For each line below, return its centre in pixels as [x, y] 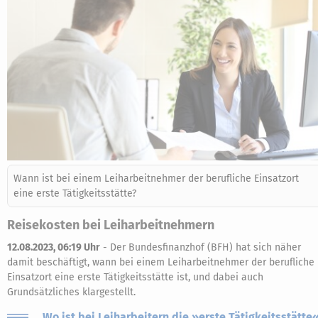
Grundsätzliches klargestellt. [71, 292]
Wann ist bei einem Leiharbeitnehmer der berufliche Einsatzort [156, 179]
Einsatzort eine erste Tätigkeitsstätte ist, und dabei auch [135, 277]
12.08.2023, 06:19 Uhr [54, 247]
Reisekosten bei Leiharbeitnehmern [111, 225]
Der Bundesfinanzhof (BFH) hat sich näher [205, 247]
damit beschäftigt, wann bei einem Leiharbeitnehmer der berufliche [161, 262]
